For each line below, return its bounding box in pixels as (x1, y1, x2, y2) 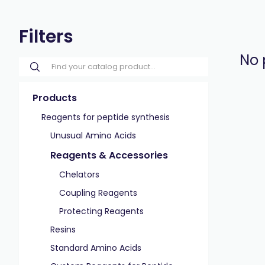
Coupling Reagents (59, 187, 137, 199)
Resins (50, 224, 76, 235)
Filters (19, 24, 73, 49)
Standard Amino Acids (50, 242, 141, 254)
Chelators (59, 169, 99, 180)
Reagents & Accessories (50, 148, 168, 162)
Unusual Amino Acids (50, 130, 136, 141)
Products (33, 91, 77, 105)
